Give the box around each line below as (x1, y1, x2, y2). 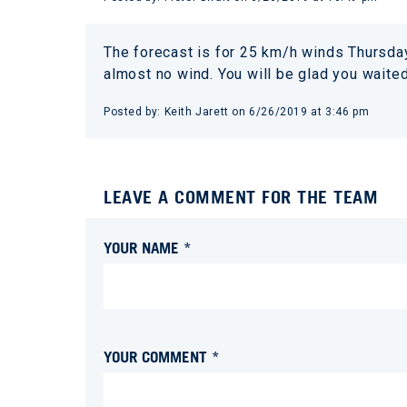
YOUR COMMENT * (104, 347, 220, 366)
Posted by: (104, 105, 164, 118)
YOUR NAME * (104, 238, 192, 257)
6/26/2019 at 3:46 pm (249, 105, 370, 118)
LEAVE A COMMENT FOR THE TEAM (104, 186, 378, 208)
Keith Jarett (164, 105, 229, 118)
